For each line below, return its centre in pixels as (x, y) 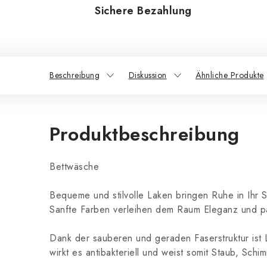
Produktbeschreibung (145, 134)
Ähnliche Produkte (230, 75)
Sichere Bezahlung (143, 11)
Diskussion (148, 75)
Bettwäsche (74, 167)
